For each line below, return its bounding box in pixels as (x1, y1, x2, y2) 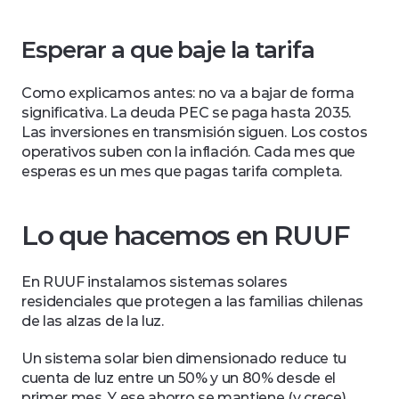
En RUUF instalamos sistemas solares (21, 273, 288, 290)
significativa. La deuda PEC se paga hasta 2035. (21, 104, 351, 121)
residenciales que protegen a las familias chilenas (21, 293, 363, 310)
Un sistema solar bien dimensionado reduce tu (21, 350, 346, 367)
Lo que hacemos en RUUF (21, 219, 349, 252)
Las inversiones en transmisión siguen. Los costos (21, 124, 368, 141)
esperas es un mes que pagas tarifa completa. (21, 163, 342, 180)
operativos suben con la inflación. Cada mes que (21, 143, 355, 160)
